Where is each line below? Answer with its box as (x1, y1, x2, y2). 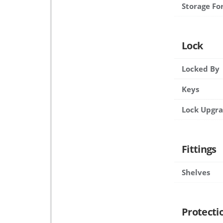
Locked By (182, 64, 220, 74)
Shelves (182, 167, 210, 178)
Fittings (182, 142, 217, 156)
